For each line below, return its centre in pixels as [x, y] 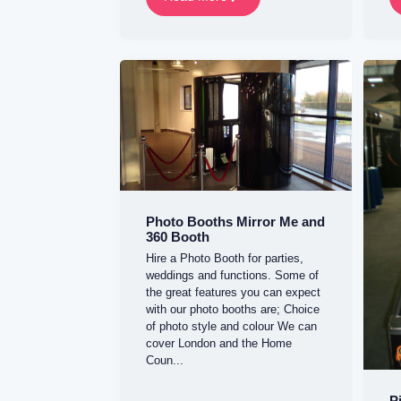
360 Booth [177, 236]
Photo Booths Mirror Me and [235, 221]
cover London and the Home [218, 344]
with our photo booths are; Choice [232, 310]
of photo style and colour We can [231, 327]
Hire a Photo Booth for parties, [224, 259]
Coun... [164, 361]
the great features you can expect [233, 293]
